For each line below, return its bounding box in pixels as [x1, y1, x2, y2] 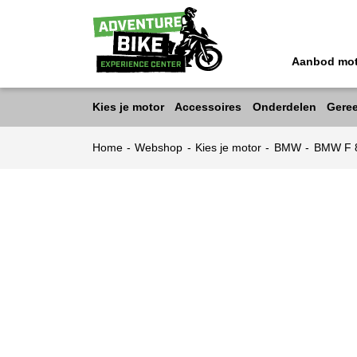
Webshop [135, 141, 183, 154]
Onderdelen [252, 101, 316, 114]
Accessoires [175, 101, 241, 114]
